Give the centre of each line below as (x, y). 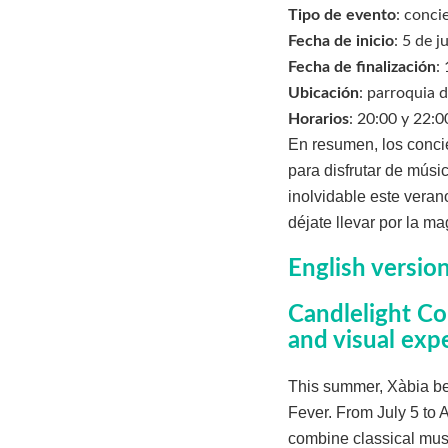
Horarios (318, 119)
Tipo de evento (342, 15)
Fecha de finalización (362, 67)
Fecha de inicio (341, 41)
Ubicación (323, 93)
